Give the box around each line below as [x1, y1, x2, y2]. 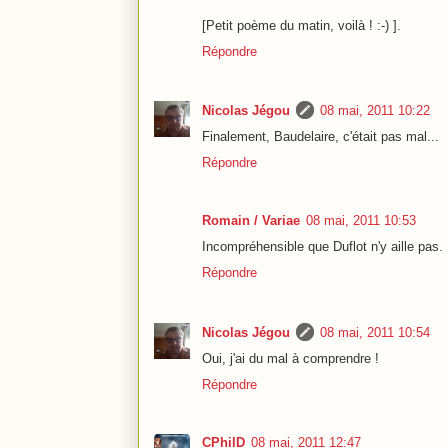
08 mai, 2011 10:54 [320, 324, 430, 340]
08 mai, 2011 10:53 [306, 213, 416, 229]
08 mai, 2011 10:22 [320, 103, 430, 119]
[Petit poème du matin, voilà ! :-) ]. [202, 17, 401, 33]
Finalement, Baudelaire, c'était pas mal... [202, 129, 439, 145]
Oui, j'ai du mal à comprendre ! [202, 350, 379, 366]
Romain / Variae [202, 213, 300, 229]
